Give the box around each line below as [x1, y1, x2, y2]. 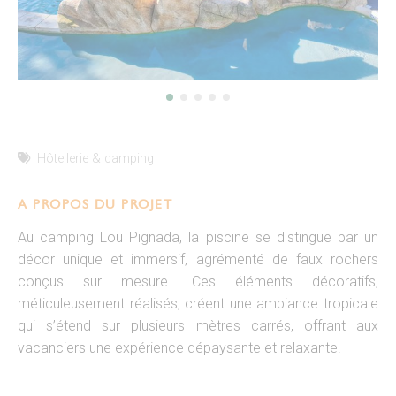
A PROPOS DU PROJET [18, 196, 172, 214]
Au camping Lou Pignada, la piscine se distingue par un [18, 229, 378, 247]
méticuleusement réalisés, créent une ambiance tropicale [18, 295, 378, 313]
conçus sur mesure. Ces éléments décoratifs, [18, 273, 378, 291]
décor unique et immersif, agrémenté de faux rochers [18, 251, 378, 269]
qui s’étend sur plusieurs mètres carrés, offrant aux [18, 317, 378, 335]
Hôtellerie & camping [37, 151, 155, 167]
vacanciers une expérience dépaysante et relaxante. [18, 339, 341, 357]
